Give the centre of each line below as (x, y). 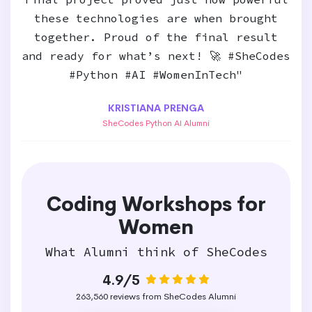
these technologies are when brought (156, 18)
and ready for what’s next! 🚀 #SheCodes (156, 56)
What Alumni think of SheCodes (156, 252)
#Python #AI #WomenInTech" (156, 75)
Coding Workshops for (156, 204)
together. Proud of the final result (156, 37)
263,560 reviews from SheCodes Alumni (156, 296)
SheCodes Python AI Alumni (156, 123)
